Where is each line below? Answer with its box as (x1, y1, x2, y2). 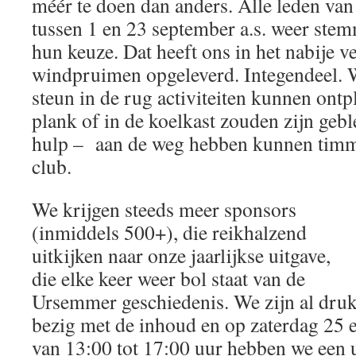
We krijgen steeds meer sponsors (32, 195, 296, 222)
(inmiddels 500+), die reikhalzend (32, 219, 307, 246)
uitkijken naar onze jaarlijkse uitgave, (32, 242, 331, 269)
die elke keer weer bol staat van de (32, 265, 305, 292)
